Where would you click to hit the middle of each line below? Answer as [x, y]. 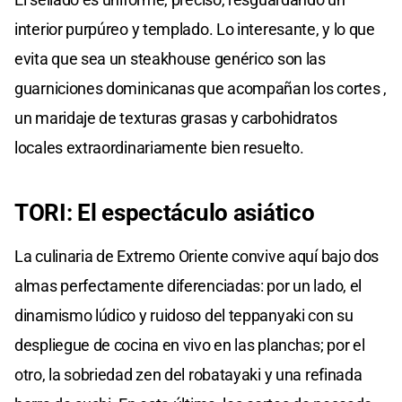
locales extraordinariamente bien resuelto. [159, 148]
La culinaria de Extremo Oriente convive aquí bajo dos [197, 257]
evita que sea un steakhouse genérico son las [170, 59]
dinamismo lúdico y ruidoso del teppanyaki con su [184, 316]
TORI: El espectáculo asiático [165, 213]
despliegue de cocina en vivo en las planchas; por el [190, 345]
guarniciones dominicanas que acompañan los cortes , [201, 89]
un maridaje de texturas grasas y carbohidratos [176, 118]
